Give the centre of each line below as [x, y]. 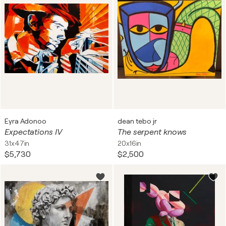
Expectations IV [33, 132]
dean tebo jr [137, 121]
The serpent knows [152, 132]
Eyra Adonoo [25, 121]
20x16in [130, 143]
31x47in [17, 143]
